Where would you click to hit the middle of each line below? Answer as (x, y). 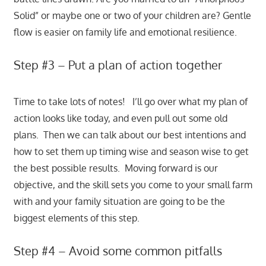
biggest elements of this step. (76, 218)
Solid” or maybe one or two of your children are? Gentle (132, 16)
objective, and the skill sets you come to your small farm (133, 185)
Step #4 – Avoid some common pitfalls (118, 251)
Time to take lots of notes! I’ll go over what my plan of (130, 102)
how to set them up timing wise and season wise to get (131, 152)
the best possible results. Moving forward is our (115, 168)
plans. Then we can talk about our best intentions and (129, 135)
